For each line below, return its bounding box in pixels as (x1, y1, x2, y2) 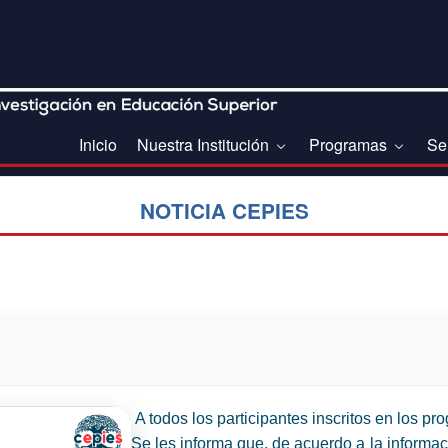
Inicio (79, 133, 117, 157)
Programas (309, 133, 391, 157)
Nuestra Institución (137, 133, 273, 157)
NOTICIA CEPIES (139, 195, 309, 225)
